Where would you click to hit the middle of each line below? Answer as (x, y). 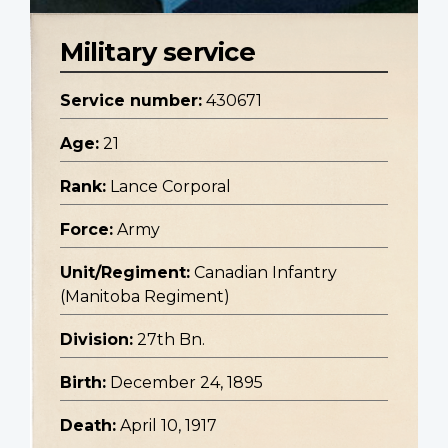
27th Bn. (171, 340)
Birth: (83, 383)
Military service (157, 52)
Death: (88, 426)
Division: (96, 340)
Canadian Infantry (265, 273)
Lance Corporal (170, 187)
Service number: (131, 101)
